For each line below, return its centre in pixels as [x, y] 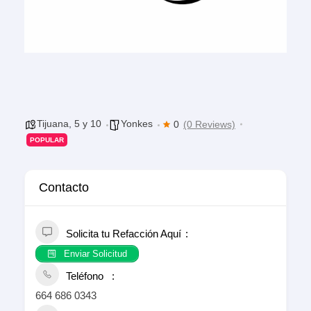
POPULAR [47, 140]
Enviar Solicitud [94, 254]
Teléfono [85, 276]
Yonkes [137, 124]
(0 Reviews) [209, 124]
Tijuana [53, 124]
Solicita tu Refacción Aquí [124, 234]
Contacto [64, 187]
